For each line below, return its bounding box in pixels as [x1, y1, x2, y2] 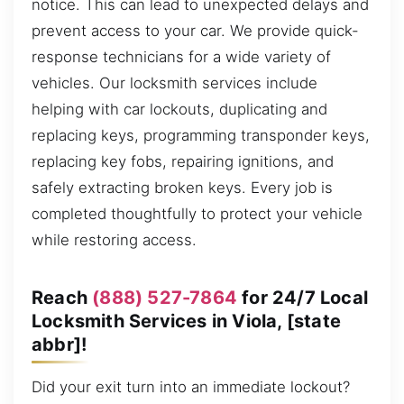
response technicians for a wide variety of [32, 48, 331, 67]
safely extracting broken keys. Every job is [32, 179, 333, 197]
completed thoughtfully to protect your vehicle [32, 205, 363, 224]
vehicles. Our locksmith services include [32, 74, 317, 93]
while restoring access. [32, 231, 197, 250]
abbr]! [32, 333, 87, 355]
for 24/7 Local [237, 286, 369, 308]
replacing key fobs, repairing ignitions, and [32, 152, 334, 171]
